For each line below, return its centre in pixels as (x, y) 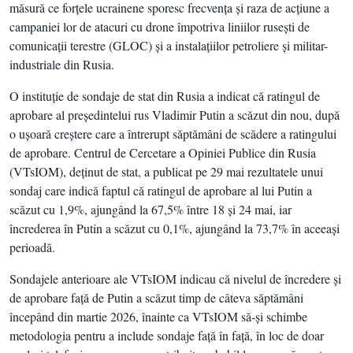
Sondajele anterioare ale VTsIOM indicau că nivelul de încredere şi (175, 279)
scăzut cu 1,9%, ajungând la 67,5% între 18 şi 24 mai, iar (150, 209)
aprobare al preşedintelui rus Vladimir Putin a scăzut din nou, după (175, 115)
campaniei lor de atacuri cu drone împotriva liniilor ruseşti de (160, 26)
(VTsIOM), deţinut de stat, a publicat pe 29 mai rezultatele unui (166, 171)
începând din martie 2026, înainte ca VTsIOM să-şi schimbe (158, 316)
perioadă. (32, 247)
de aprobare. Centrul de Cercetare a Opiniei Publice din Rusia (163, 152)
